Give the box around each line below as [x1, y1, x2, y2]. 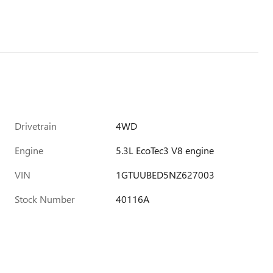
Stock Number [15, 193, 75, 205]
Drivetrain [15, 119, 57, 132]
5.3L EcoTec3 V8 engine [116, 144, 214, 157]
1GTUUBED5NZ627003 [116, 168, 215, 181]
